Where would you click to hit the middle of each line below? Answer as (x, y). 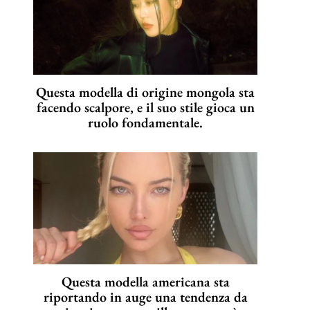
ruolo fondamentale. (145, 123)
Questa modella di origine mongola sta (145, 92)
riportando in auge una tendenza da (145, 297)
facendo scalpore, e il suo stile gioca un (145, 108)
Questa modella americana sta (145, 282)
